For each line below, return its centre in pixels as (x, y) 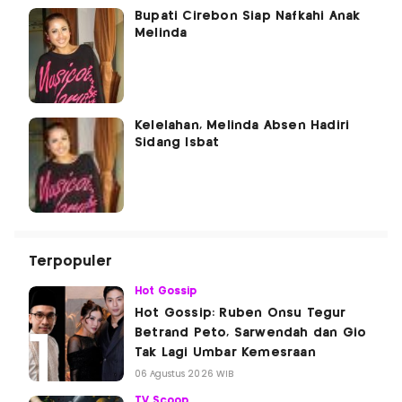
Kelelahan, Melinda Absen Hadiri (242, 126)
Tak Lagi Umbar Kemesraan (225, 353)
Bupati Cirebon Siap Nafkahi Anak (248, 17)
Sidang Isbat (177, 143)
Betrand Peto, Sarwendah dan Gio (251, 333)
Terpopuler (70, 262)
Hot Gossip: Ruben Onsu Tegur (240, 314)
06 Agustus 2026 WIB (184, 375)
